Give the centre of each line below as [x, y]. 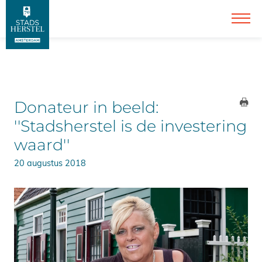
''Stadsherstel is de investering [130, 126]
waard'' [42, 145]
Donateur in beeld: [86, 107]
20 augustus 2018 [50, 163]
